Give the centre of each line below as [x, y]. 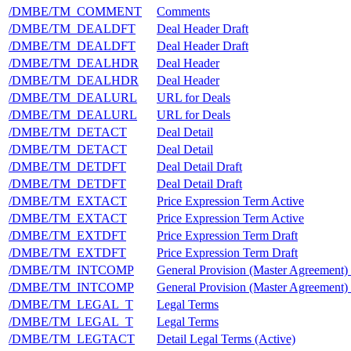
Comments [183, 11]
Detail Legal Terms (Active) [226, 338]
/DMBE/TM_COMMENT [75, 11]
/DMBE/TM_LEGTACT [72, 338]
